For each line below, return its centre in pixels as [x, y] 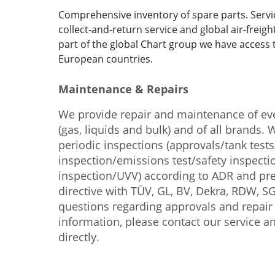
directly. [79, 237]
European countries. [106, 59]
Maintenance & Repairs [123, 89]
